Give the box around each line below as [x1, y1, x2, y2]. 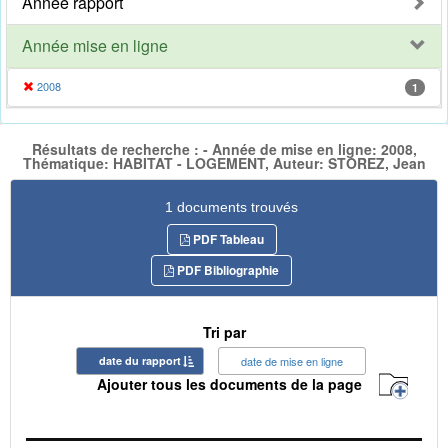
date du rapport [99, 352, 181, 368]
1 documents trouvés [165, 198, 298, 215]
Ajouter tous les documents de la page [97, 374, 362, 395]
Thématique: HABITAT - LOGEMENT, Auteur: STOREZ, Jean [22, 153, 426, 174]
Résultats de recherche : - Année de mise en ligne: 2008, [31, 139, 417, 160]
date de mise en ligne [241, 352, 343, 369]
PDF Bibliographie [174, 260, 279, 279]
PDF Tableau [189, 229, 264, 248]
